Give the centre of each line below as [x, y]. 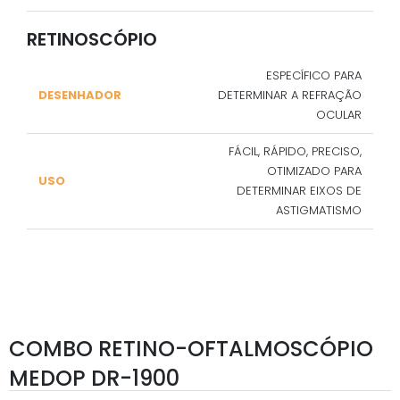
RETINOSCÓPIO [92, 39]
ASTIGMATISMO [319, 210]
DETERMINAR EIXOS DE [299, 190]
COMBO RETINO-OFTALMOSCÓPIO [191, 349]
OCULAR [339, 114]
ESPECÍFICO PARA [314, 75]
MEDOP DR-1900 [94, 379]
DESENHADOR [80, 95]
